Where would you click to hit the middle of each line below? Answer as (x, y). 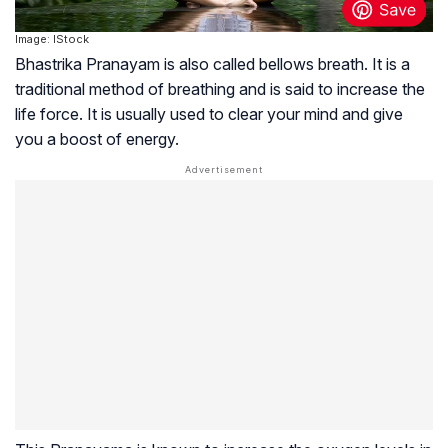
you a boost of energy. (97, 139)
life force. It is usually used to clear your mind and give (209, 114)
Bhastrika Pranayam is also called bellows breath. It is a (212, 64)
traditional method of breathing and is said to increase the (220, 89)
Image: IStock (52, 39)
